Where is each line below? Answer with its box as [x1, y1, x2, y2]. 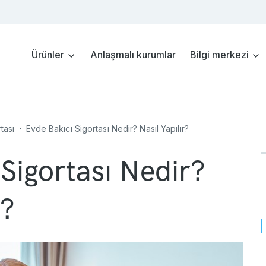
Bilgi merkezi [190, 49, 251, 61]
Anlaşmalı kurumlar [90, 49, 176, 61]
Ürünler [31, 49, 66, 61]
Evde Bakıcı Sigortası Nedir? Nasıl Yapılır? [26, 123, 189, 134]
